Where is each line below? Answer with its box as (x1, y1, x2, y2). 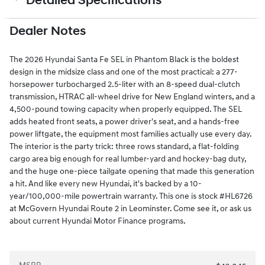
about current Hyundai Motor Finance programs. (9, 215, 186, 226)
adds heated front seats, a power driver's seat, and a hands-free (9, 116, 240, 127)
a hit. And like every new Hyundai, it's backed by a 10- (9, 178, 202, 189)
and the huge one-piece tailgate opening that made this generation (9, 166, 254, 176)
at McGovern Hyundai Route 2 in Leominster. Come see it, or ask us (9, 203, 251, 214)
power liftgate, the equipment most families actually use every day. (9, 128, 251, 139)
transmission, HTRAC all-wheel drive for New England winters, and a (9, 91, 255, 102)
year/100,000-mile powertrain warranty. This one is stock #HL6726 (9, 190, 253, 201)
